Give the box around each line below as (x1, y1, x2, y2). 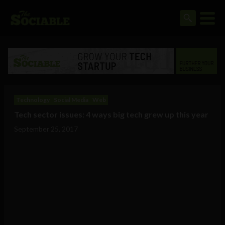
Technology (16, 96, 50, 104)
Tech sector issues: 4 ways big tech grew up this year (14, 109, 208, 120)
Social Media (54, 96, 88, 104)
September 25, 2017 (14, 125, 78, 134)
